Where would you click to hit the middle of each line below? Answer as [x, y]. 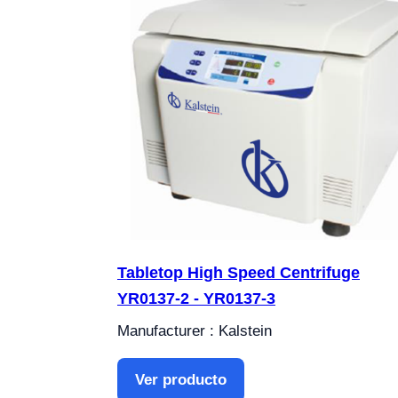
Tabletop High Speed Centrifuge [239, 273]
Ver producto [181, 380]
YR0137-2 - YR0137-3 [196, 299]
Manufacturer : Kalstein [195, 331]
